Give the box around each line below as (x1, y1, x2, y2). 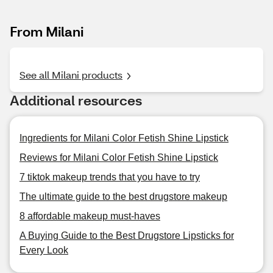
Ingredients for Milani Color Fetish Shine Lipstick (19, 133, 229, 143)
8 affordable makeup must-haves (19, 211, 160, 221)
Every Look (19, 245, 68, 255)
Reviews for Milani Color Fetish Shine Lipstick (19, 152, 218, 163)
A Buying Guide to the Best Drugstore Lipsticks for (19, 230, 234, 241)
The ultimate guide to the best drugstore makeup (19, 191, 227, 202)
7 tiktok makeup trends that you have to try (19, 172, 200, 182)
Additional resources (10, 91, 142, 109)
